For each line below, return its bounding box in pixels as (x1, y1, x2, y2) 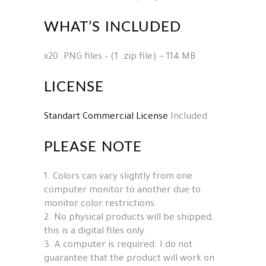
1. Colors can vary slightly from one (44, 172, 192, 182)
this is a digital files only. (44, 226, 147, 237)
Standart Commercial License (44, 112, 168, 122)
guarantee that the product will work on (44, 254, 214, 264)
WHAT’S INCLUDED (44, 20, 182, 34)
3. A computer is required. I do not (44, 240, 192, 251)
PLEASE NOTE (44, 140, 142, 154)
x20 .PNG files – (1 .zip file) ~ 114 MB (44, 52, 195, 62)
